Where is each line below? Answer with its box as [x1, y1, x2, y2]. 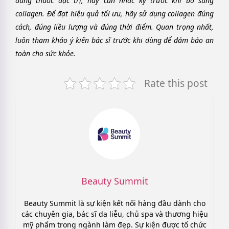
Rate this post [144, 76, 208, 90]
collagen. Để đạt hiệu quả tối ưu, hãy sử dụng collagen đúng [15, 9, 214, 19]
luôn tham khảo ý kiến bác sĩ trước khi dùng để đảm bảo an [15, 35, 214, 45]
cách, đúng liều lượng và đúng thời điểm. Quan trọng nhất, [15, 22, 214, 32]
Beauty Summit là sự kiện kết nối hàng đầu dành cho [24, 198, 205, 208]
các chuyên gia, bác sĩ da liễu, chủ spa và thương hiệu [21, 209, 208, 219]
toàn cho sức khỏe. [15, 49, 76, 59]
